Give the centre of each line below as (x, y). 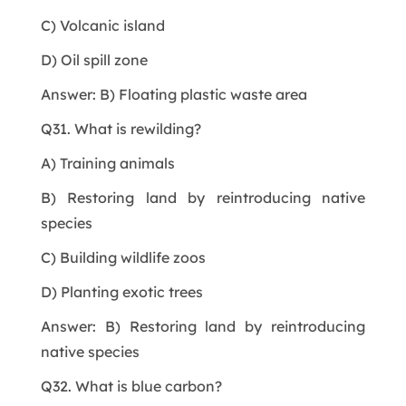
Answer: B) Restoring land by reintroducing (203, 326)
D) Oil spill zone (94, 59)
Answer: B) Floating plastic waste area (174, 94)
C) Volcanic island (102, 25)
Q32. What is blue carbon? (131, 386)
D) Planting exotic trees (121, 291)
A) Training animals (107, 163)
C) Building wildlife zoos (123, 257)
